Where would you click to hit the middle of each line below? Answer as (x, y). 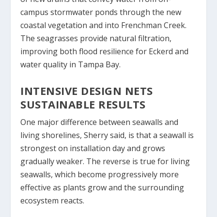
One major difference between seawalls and (100, 122)
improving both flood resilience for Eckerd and (105, 52)
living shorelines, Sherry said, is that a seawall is (107, 135)
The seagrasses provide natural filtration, (96, 39)
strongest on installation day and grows (93, 148)
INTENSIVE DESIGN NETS (87, 90)
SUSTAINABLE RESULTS (83, 104)
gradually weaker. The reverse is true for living (105, 161)
